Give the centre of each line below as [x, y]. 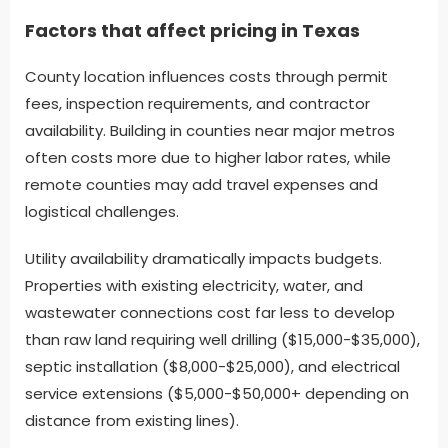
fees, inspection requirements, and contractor [197, 104]
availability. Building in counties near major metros [210, 131]
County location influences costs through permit [206, 77]
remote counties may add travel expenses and [201, 185]
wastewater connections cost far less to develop [210, 313]
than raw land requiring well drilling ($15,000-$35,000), [222, 340]
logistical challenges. [102, 212]
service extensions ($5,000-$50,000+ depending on [217, 394]
